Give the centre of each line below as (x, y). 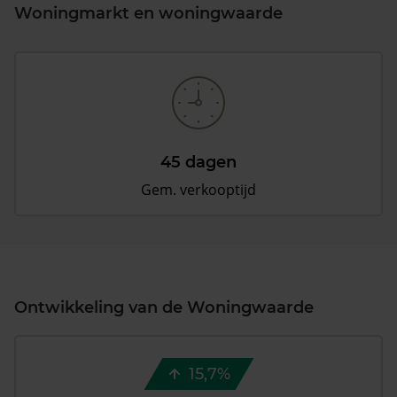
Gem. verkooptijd (198, 190)
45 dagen (198, 162)
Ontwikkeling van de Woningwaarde (164, 307)
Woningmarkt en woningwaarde (148, 13)
